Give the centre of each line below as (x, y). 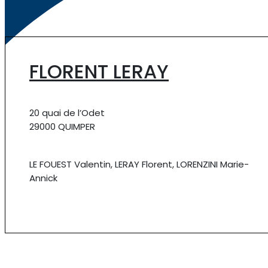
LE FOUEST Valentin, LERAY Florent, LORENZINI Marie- (139, 164)
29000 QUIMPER (62, 126)
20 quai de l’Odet (67, 112)
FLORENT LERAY (99, 71)
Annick (43, 178)
